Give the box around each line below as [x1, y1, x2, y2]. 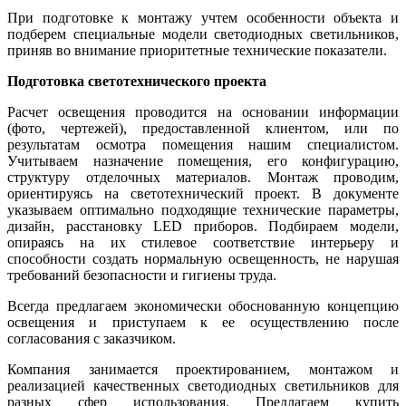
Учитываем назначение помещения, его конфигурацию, [7, 153, 399, 169]
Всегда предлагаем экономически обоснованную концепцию [7, 298, 399, 314]
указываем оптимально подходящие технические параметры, [7, 202, 399, 218]
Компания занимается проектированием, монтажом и [7, 362, 399, 378]
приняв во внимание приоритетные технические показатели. [7, 43, 387, 59]
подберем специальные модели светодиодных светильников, [7, 26, 399, 43]
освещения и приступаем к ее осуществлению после [7, 314, 399, 331]
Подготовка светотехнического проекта [7, 73, 266, 90]
